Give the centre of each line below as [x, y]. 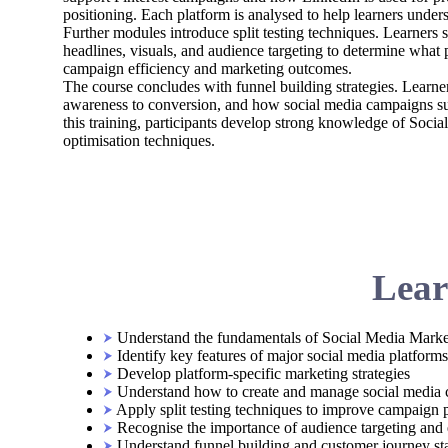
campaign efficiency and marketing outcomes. [207, 68]
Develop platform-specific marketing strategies [263, 373]
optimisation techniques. [138, 140]
